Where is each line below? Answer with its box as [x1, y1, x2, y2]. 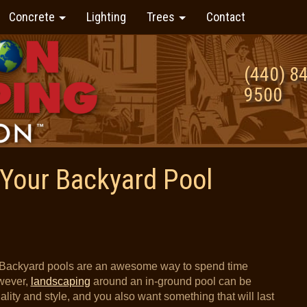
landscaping [30, 275, 90, 287]
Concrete [8, 10, 58, 24]
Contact [206, 10, 245, 24]
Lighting [86, 10, 126, 24]
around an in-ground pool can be [90, 275, 251, 287]
